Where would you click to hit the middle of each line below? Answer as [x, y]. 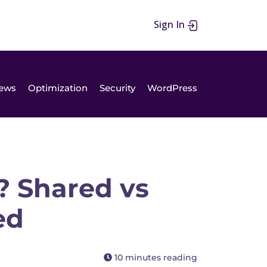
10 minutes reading [155, 257]
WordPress [172, 88]
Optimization [58, 88]
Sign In [170, 25]
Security [117, 88]
